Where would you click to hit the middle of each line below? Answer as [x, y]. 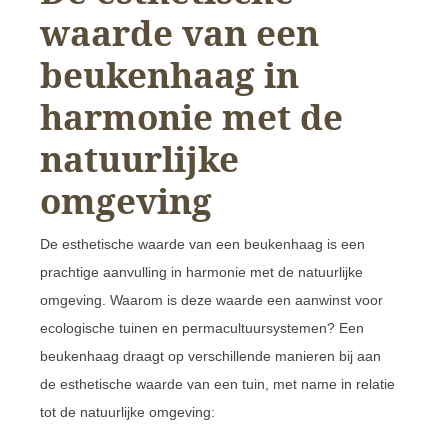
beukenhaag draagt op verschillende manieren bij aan [210, 355]
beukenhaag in [169, 74]
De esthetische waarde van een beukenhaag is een [202, 243]
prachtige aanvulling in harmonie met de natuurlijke [201, 271]
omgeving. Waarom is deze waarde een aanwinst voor [211, 299]
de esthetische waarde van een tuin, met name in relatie [217, 383]
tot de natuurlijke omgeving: [127, 411]
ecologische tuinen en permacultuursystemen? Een [202, 327]
